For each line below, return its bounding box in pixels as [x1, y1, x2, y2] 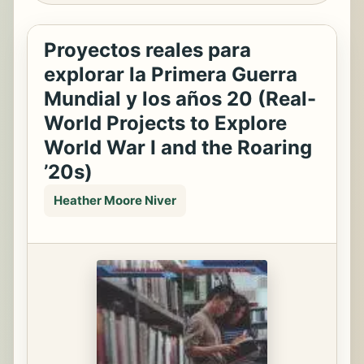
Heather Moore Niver [54, 193, 176, 208]
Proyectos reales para [44, 38, 251, 62]
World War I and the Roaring [44, 136, 312, 159]
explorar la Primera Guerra [44, 63, 297, 86]
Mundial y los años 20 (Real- [44, 87, 316, 110]
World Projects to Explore [44, 111, 287, 135]
